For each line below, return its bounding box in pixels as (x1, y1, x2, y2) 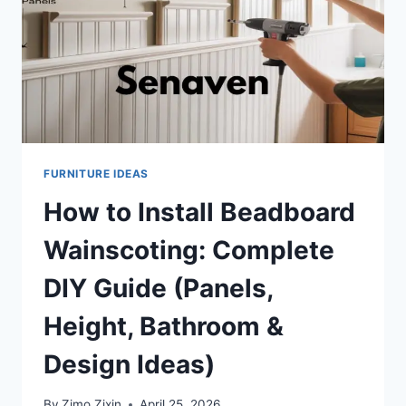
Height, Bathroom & (43, 310, 284, 342)
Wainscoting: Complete (43, 234, 334, 266)
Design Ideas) (43, 348, 215, 380)
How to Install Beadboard (43, 196, 355, 227)
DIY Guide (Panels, (43, 272, 273, 304)
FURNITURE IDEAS (43, 166, 149, 180)
